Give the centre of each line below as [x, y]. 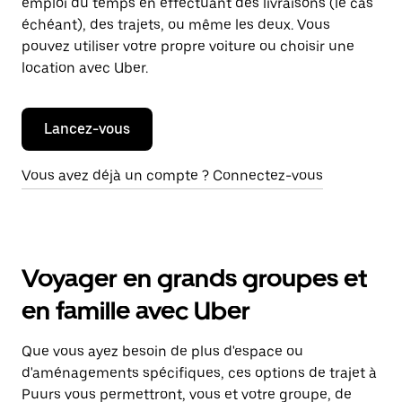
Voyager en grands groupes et [194, 278]
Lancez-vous [87, 129]
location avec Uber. [85, 68]
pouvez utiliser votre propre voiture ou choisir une [188, 46]
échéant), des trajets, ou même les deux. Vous [176, 25]
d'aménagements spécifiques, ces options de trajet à [199, 373]
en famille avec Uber [136, 310]
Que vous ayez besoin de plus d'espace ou [162, 351]
